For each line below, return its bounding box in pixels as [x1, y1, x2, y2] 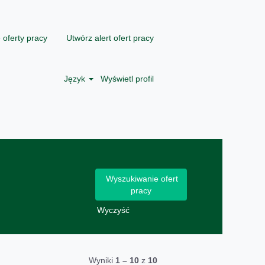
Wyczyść [97, 205, 130, 215]
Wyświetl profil [101, 74, 154, 83]
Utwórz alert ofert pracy [66, 33, 154, 43]
